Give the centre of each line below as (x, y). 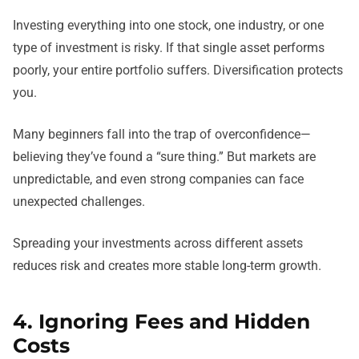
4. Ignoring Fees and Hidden (161, 322)
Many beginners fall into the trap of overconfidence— (162, 135)
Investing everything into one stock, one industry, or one (168, 26)
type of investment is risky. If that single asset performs (169, 48)
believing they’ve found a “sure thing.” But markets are (164, 157)
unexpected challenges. (79, 202)
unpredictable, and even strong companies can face (158, 179)
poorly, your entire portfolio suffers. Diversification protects (178, 71)
